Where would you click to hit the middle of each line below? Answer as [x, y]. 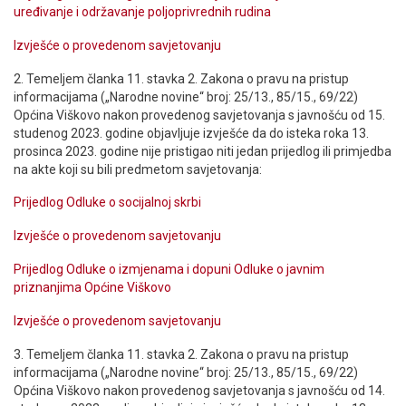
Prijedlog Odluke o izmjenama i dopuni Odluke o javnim [169, 270]
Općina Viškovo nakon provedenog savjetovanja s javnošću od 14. [199, 390]
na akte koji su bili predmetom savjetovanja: [138, 169]
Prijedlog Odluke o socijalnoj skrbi [107, 203]
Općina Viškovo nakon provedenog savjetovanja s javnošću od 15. [199, 115]
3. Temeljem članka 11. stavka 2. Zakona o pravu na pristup [181, 354]
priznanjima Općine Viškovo [92, 288]
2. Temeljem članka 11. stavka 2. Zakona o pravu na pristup [181, 78]
